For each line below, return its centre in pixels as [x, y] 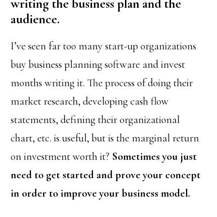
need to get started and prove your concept [106, 175]
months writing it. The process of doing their [102, 83]
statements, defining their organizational [95, 120]
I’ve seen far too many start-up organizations [104, 46]
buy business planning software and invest [98, 64]
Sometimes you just [155, 156]
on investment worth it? [62, 156]
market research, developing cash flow [90, 101]
